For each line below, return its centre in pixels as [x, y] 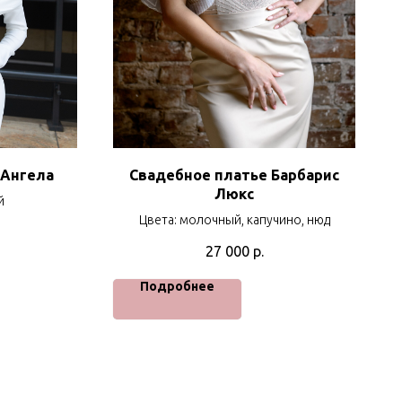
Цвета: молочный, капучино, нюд [234, 220]
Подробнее [177, 286]
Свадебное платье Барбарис [234, 175]
